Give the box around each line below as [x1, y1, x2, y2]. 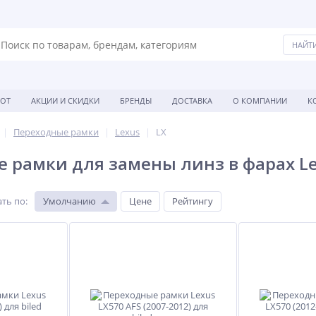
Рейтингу [172, 195, 213, 207]
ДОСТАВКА [172, 95, 212, 106]
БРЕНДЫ [120, 95, 152, 106]
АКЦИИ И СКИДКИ [31, 95, 99, 106]
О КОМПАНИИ [233, 95, 287, 106]
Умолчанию [43, 195, 96, 207]
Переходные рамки [13, 126, 99, 138]
